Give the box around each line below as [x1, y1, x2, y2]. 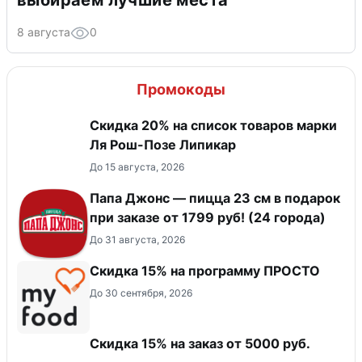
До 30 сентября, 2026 [90, 286, 192, 299]
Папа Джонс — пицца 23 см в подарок [90, 189, 340, 206]
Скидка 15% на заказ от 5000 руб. [90, 335, 310, 351]
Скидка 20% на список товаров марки [90, 116, 337, 133]
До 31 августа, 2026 [90, 233, 185, 246]
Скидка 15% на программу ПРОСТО [90, 262, 320, 279]
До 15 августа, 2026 [90, 160, 184, 173]
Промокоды [137, 80, 225, 98]
